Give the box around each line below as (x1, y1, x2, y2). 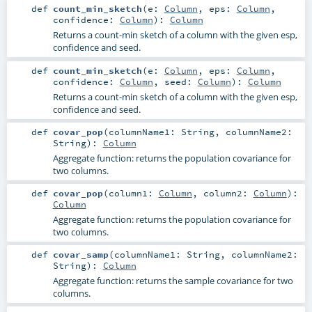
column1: (108, 187, 159, 198)
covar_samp (52, 248, 109, 260)
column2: (203, 187, 253, 198)
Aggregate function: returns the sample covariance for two (52, 274, 293, 287)
